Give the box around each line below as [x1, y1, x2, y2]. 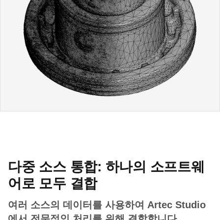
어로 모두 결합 [8, 176, 97, 192]
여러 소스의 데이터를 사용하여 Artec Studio [8, 199, 206, 211]
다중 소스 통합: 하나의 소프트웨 [8, 159, 205, 175]
